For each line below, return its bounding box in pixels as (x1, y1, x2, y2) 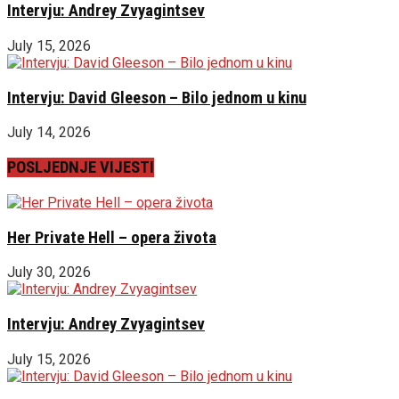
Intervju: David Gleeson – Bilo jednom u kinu (7, 87, 306, 108)
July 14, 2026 (7, 124, 91, 142)
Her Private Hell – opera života (7, 227, 216, 248)
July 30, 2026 (7, 264, 91, 281)
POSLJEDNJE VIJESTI (7, 158, 154, 178)
